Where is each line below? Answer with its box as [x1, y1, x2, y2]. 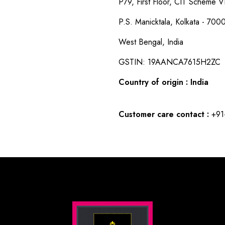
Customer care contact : [119, 108, 209, 120]
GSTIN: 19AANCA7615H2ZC [119, 56, 220, 68]
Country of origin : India [119, 76, 208, 88]
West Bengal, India [119, 36, 183, 48]
